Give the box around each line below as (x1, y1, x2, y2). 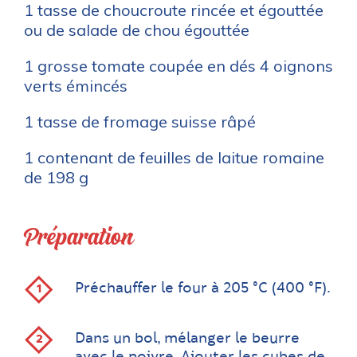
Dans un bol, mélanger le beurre (75, 331, 300, 347)
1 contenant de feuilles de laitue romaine (24, 147, 324, 167)
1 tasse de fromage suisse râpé (24, 112, 256, 131)
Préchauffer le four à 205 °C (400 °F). (75, 280, 331, 296)
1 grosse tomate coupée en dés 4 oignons (24, 56, 333, 76)
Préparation (24, 220, 133, 255)
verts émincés (24, 76, 127, 96)
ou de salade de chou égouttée (24, 20, 249, 40)
